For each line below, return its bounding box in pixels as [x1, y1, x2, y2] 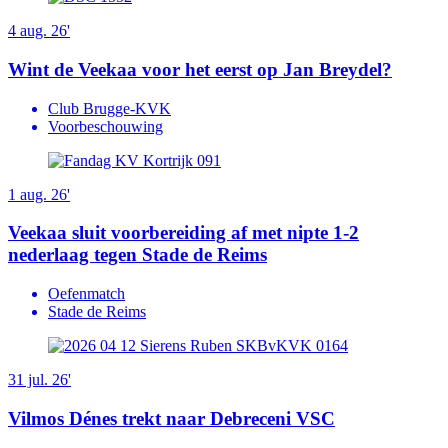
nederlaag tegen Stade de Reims [8, 244, 267, 266]
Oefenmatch [48, 285, 125, 302]
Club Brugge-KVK [48, 99, 171, 117]
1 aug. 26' [8, 185, 70, 203]
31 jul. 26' [8, 371, 71, 388]
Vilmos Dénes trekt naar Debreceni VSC [8, 407, 335, 429]
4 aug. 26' [8, 22, 70, 40]
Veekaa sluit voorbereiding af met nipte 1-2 [8, 222, 359, 244]
